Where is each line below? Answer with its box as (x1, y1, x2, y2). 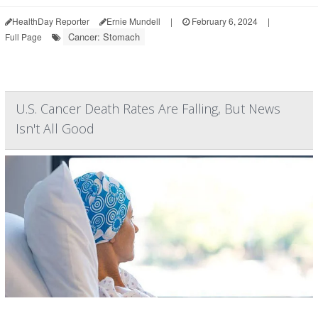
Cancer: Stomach (68, 30, 140, 43)
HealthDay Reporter (12, 15, 89, 27)
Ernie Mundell (106, 15, 160, 27)
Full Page (5, 31, 42, 43)
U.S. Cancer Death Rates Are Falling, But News (16, 100, 280, 117)
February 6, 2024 (190, 15, 258, 27)
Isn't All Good (16, 120, 94, 137)
